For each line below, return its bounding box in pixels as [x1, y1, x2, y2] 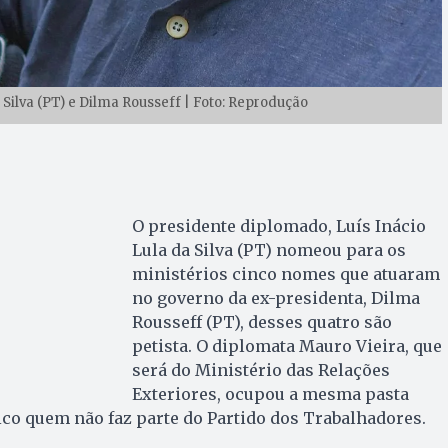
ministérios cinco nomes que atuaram [131, 263, 440, 284]
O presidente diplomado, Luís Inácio [131, 215, 426, 236]
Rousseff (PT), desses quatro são [131, 311, 392, 332]
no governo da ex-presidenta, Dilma [131, 287, 420, 308]
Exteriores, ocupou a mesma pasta [131, 383, 409, 404]
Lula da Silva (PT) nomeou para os [131, 239, 406, 260]
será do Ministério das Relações [131, 359, 390, 380]
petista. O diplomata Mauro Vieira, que [131, 335, 442, 356]
